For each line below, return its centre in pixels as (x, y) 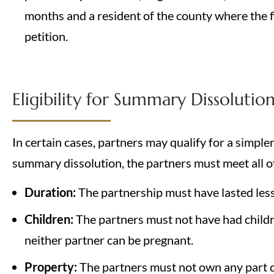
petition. (46, 36)
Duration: (51, 192)
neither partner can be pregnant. (109, 240)
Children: (50, 219)
